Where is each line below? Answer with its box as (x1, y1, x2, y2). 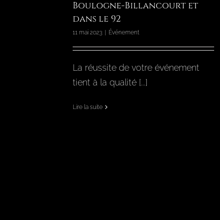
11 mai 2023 (73, 29, 102, 36)
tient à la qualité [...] (73, 77, 147, 88)
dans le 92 (73, 13, 121, 26)
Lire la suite (73, 104, 103, 111)
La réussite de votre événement (73, 62, 199, 73)
